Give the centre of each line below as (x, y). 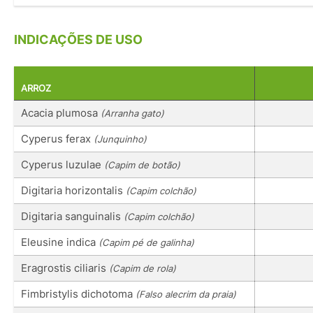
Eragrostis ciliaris (65, 268)
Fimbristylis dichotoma (78, 293)
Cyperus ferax (57, 138)
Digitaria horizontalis (73, 190)
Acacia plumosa (61, 112)
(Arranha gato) (132, 113)
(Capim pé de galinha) (146, 242)
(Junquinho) (120, 139)
